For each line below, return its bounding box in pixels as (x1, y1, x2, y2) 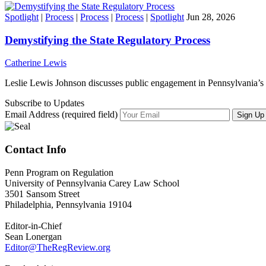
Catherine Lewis (5, 58, 66, 68)
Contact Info (5, 143, 66, 156)
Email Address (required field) (5, 109, 120, 120)
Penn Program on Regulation (5, 167, 113, 178)
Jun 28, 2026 (186, 11, 235, 22)
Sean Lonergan (5, 231, 62, 242)
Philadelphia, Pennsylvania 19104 (5, 199, 132, 210)
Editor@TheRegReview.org (5, 242, 110, 252)
